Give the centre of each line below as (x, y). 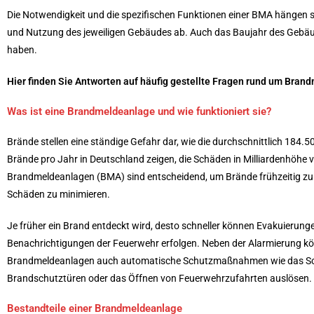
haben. (22, 49)
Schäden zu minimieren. (59, 194)
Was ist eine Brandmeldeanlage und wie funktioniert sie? (139, 111)
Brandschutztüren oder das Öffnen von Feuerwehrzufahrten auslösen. (159, 278)
